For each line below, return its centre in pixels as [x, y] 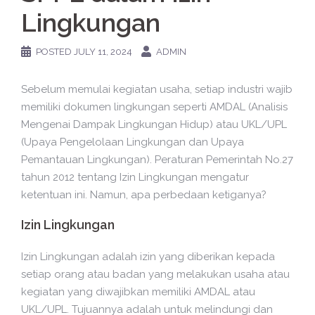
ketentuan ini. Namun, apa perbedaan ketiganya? [144, 195]
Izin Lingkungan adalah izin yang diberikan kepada [148, 257]
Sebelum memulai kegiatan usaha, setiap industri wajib [157, 89]
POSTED [55, 52]
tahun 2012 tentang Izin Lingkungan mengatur [135, 177]
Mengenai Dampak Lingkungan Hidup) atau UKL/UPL [154, 124]
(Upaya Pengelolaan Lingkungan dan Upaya [133, 142]
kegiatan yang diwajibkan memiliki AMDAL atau [138, 292]
